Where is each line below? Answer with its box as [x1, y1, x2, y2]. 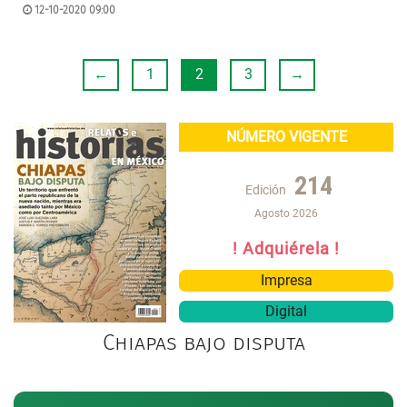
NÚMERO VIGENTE [225, 128, 347, 145]
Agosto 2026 [254, 206, 318, 220]
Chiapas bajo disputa [102, 330, 305, 355]
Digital [265, 303, 307, 320]
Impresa [260, 272, 313, 289]
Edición [244, 182, 286, 197]
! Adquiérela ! [233, 239, 340, 258]
